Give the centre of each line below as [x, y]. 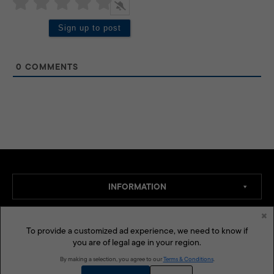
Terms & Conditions [188, 259]
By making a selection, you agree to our [111, 259]
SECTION [137, 224]
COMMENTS [50, 66]
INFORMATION [137, 186]
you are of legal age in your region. [137, 242]
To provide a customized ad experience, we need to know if [137, 231]
